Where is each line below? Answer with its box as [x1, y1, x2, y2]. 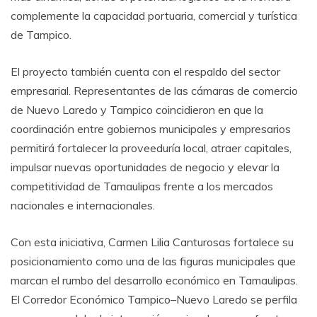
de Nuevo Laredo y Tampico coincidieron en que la [11, 103, 263, 117]
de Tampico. [11, 28, 71, 42]
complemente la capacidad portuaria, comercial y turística [11, 8, 297, 23]
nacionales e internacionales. [11, 198, 155, 213]
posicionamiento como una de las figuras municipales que [11, 254, 296, 269]
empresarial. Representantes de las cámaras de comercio [11, 83, 298, 98]
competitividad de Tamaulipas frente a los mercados [11, 179, 273, 194]
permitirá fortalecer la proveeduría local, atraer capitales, [11, 141, 292, 156]
